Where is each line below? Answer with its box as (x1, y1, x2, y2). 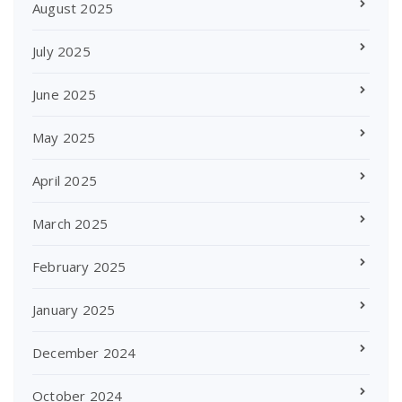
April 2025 (32, 171, 97, 190)
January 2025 (32, 301, 116, 319)
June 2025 (32, 85, 96, 104)
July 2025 (32, 42, 91, 61)
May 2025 (32, 128, 96, 147)
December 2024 (32, 344, 136, 363)
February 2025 (32, 258, 127, 276)
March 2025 (32, 214, 108, 233)
